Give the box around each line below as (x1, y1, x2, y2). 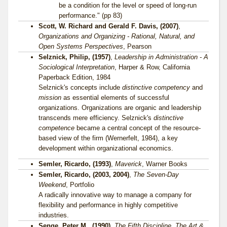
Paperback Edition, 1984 (39, 73, 110, 82)
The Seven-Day (133, 171, 179, 179)
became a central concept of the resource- (74, 124, 201, 132)
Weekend (39, 181, 66, 189)
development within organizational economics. (39, 144, 173, 153)
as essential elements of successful (61, 94, 169, 102)
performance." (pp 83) (59, 12, 122, 20)
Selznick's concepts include (39, 84, 122, 92)
